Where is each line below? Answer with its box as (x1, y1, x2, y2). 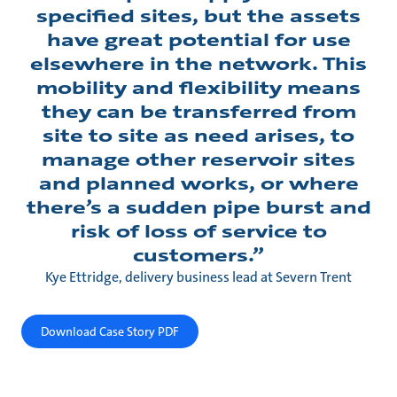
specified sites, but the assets (36, 4, 361, 27)
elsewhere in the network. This (30, 51, 367, 75)
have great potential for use (46, 27, 351, 51)
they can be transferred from (41, 99, 356, 123)
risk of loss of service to (70, 219, 327, 243)
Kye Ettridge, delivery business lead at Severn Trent (45, 267, 352, 286)
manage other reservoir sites (42, 147, 355, 171)
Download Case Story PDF (41, 323, 179, 339)
